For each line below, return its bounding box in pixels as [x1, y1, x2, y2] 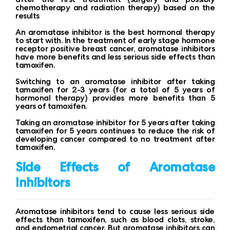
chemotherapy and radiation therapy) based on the [15, 2, 215, 13]
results [15, 10, 40, 21]
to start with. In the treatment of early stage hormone [15, 35, 215, 46]
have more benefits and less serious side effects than [15, 51, 215, 62]
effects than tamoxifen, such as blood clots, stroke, [15, 214, 215, 225]
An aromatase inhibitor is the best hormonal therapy [15, 27, 215, 37]
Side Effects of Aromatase [15, 159, 215, 176]
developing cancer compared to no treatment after [15, 133, 215, 144]
